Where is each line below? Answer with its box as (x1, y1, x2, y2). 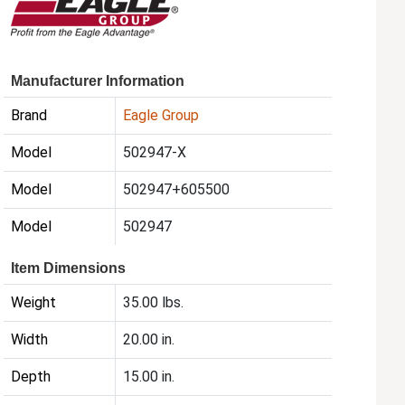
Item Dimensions (11, 260, 127, 277)
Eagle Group (123, 107, 200, 125)
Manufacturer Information (11, 73, 185, 89)
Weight (11, 294, 57, 312)
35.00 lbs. (123, 294, 184, 312)
